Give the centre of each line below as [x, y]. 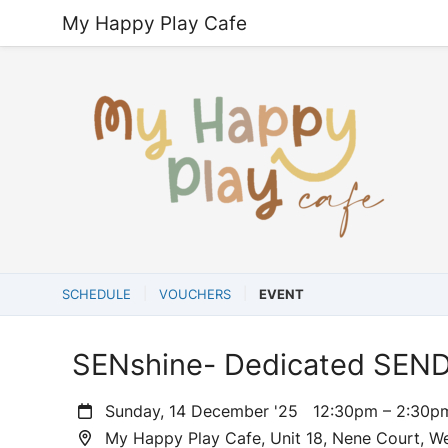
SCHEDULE [96, 294]
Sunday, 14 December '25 [207, 411]
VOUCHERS [195, 294]
